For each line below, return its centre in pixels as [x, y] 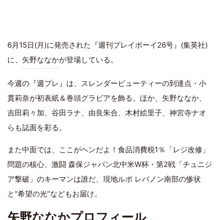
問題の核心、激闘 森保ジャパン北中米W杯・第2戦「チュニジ [110, 165]
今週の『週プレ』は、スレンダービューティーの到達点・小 [107, 83]
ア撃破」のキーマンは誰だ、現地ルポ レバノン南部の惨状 [104, 179]
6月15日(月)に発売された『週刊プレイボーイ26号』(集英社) [108, 45]
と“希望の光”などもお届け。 [55, 194]
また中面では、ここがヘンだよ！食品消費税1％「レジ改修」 [109, 150]
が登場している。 [88, 60]
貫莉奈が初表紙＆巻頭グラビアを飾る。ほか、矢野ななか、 [107, 98]
